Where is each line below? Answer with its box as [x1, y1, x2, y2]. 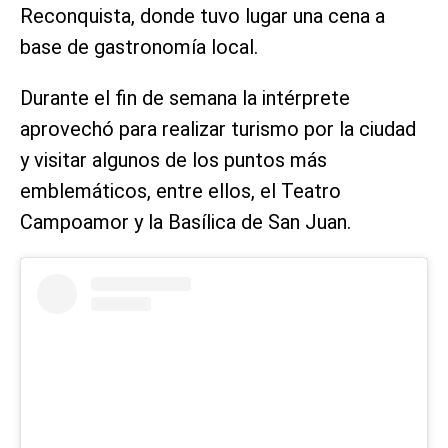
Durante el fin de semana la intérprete [20, 86, 350, 111]
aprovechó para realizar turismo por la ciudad [20, 117, 416, 142]
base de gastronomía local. [20, 35, 258, 60]
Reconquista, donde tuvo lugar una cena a [20, 4, 385, 29]
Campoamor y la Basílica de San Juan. [20, 210, 351, 235]
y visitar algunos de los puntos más [20, 148, 327, 173]
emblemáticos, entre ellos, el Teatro [20, 179, 341, 204]
